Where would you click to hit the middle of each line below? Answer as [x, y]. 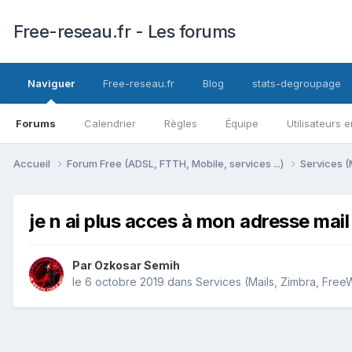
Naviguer [51, 83]
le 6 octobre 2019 [118, 282]
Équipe [242, 123]
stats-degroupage [297, 83]
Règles [181, 123]
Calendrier [110, 123]
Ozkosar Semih [137, 266]
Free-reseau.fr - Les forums [125, 31]
